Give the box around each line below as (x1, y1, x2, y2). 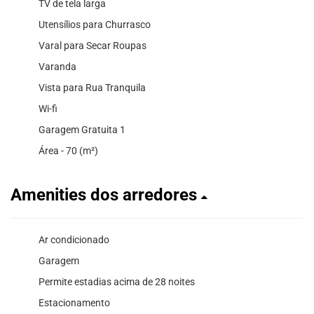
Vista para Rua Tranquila (39, 81, 146, 93)
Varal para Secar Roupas (39, 39, 146, 51)
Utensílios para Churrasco (39, 18, 151, 30)
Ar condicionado (39, 233, 109, 245)
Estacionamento (39, 296, 110, 308)
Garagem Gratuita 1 (39, 123, 125, 135)
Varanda (39, 60, 76, 72)
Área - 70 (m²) (39, 144, 98, 156)
